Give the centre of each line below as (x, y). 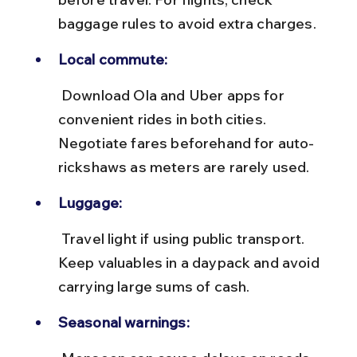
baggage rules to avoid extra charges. (187, 23)
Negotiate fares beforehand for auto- (186, 143)
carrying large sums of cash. (154, 286)
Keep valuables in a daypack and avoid (190, 262)
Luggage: (90, 202)
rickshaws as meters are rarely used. (184, 167)
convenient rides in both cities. (164, 119)
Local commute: (113, 59)
